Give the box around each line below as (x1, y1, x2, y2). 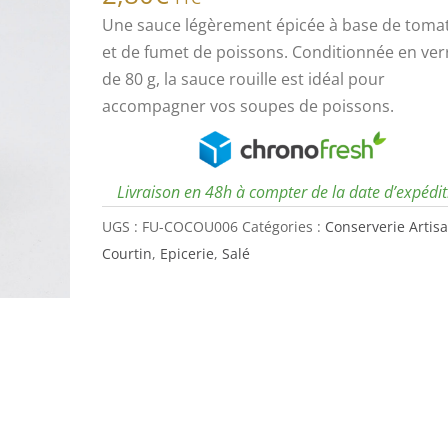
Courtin (101, 244, 152, 264)
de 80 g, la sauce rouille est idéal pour (101, 68, 385, 91)
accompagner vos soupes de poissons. (101, 95, 394, 118)
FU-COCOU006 (141, 217, 238, 237)
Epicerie (159, 244, 214, 264)
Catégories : (241, 217, 325, 237)
